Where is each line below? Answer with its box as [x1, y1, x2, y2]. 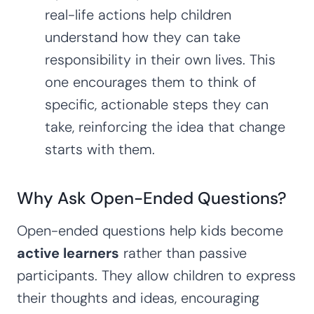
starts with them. [45, 139, 155, 158]
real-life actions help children [45, 5, 231, 24]
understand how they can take [45, 27, 240, 46]
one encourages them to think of [45, 72, 257, 91]
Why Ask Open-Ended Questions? [17, 186, 287, 209]
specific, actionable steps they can [45, 95, 268, 114]
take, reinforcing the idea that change [45, 117, 285, 136]
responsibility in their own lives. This [45, 50, 275, 69]
